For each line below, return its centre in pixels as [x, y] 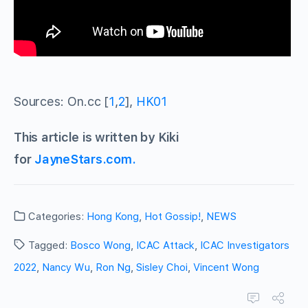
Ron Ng [113, 267]
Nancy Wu [66, 267]
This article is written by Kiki [96, 137]
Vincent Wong [226, 267]
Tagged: [48, 245]
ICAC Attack [165, 245]
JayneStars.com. [85, 159]
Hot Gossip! [173, 216]
